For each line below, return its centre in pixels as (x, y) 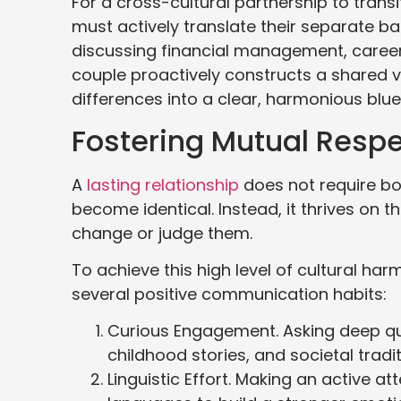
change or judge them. (162, 233)
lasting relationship (163, 184)
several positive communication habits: (231, 294)
